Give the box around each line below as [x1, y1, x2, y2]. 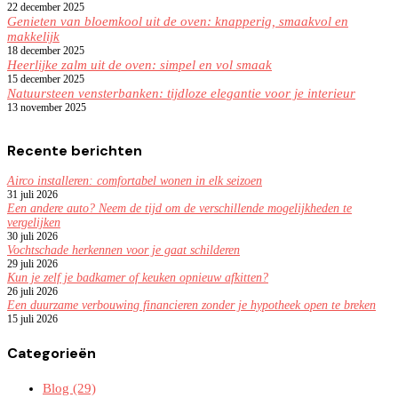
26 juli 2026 [7, 284, 58, 298]
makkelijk [7, 28, 60, 44]
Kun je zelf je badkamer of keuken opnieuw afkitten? [7, 270, 268, 284]
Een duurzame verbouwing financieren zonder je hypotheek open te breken [7, 298, 376, 312]
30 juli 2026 [7, 229, 58, 243]
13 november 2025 [7, 100, 86, 114]
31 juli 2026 [7, 187, 58, 201]
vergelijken [7, 215, 60, 229]
